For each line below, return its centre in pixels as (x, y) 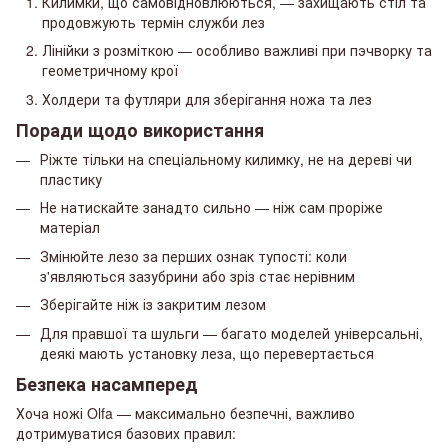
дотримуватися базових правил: (126, 433)
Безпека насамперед (107, 383)
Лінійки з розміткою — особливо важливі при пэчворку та (237, 50)
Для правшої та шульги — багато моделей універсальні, (231, 332)
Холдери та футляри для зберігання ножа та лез (207, 98)
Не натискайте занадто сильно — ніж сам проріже (211, 207)
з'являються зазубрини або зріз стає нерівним (197, 275)
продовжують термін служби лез (153, 21)
